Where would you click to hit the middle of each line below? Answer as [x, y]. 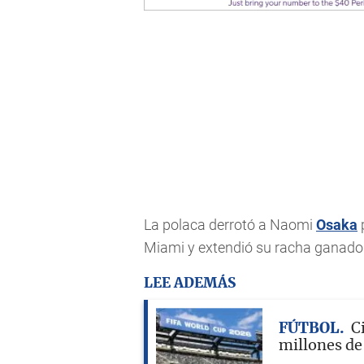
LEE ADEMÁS [190, 283]
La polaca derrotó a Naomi [230, 225]
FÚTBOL [309, 329]
